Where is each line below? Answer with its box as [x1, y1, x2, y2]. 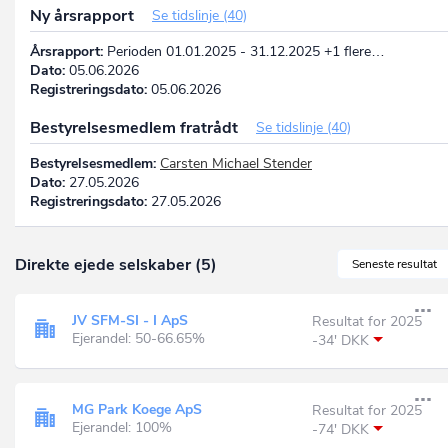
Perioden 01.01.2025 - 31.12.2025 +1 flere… [103, 41, 385, 61]
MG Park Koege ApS [72, 400, 202, 420]
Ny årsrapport [30, 4, 138, 27]
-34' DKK [312, 330, 369, 350]
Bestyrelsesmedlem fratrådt [30, 116, 242, 139]
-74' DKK [312, 419, 369, 439]
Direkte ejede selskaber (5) [15, 253, 217, 276]
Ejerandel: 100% [72, 418, 172, 438]
